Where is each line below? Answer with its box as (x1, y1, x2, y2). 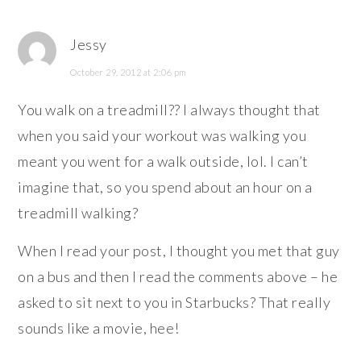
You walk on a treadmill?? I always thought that (18, 100, 321, 118)
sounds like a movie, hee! (18, 318, 180, 337)
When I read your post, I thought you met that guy (18, 241, 340, 259)
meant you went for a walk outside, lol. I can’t (18, 151, 309, 170)
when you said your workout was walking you (18, 126, 307, 144)
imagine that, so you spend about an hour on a (18, 177, 313, 196)
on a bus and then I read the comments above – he (18, 267, 338, 285)
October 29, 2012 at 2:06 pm (70, 66, 187, 77)
